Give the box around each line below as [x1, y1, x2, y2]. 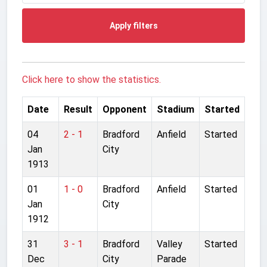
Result [64, 103, 92, 115]
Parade [157, 253, 187, 265]
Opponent [103, 103, 147, 115]
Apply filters [109, 20, 158, 30]
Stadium [157, 103, 194, 115]
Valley [157, 238, 182, 250]
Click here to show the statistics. [22, 73, 161, 85]
